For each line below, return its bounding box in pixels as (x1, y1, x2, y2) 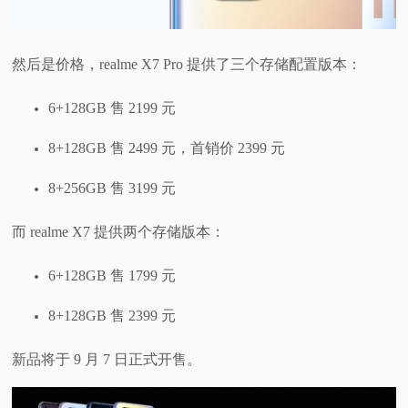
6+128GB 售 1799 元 (48, 268, 177, 284)
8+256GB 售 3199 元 (48, 180, 177, 197)
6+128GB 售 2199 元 (48, 100, 177, 117)
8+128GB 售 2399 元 (48, 308, 177, 324)
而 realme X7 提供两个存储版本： (12, 224, 226, 240)
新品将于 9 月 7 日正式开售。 (12, 352, 202, 368)
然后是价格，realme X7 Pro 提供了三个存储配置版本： (12, 56, 362, 73)
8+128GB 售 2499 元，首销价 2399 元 (48, 140, 286, 157)
